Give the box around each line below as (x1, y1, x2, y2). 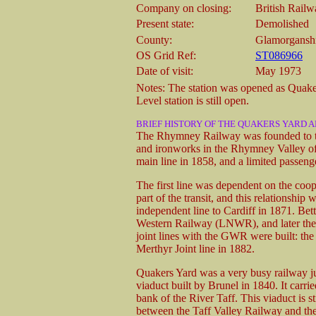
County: (136, 33, 172, 46)
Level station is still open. (136, 94, 249, 107)
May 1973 (255, 64, 301, 77)
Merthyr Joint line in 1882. (136, 242, 255, 255)
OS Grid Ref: (136, 49, 196, 61)
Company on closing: (136, 1, 231, 14)
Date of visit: (136, 64, 193, 77)
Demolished (255, 17, 309, 30)
